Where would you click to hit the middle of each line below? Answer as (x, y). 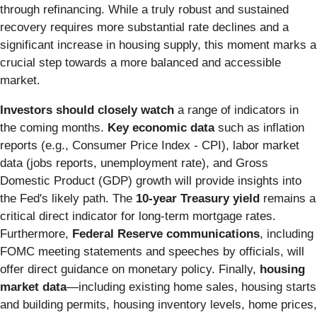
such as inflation (259, 128)
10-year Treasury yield (198, 199)
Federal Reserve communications (166, 234)
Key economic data (161, 128)
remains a (288, 199)
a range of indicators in (236, 110)
